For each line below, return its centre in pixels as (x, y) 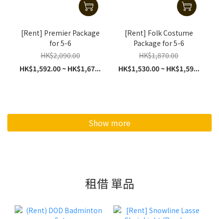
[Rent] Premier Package (46, 33)
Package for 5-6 (159, 43)
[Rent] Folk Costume (159, 33)
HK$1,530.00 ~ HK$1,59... (159, 69)
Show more (109, 123)
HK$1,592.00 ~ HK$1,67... (60, 69)
